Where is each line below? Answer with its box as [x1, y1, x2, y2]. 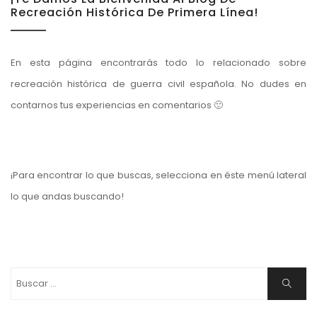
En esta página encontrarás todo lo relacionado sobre [11, 56, 306, 70]
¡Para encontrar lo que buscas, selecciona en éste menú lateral [11, 168, 306, 183]
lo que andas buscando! [11, 190, 124, 204]
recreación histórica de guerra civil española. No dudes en [11, 77, 306, 91]
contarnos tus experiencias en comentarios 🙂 [11, 98, 223, 113]
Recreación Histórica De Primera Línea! [11, 4, 258, 21]
